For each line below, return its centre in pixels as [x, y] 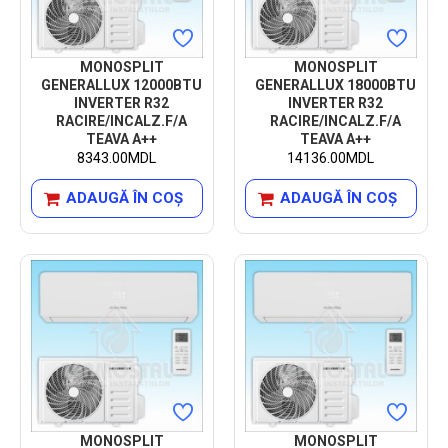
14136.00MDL [331, 157]
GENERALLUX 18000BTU [336, 84]
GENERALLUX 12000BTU [122, 84]
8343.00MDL [117, 157]
